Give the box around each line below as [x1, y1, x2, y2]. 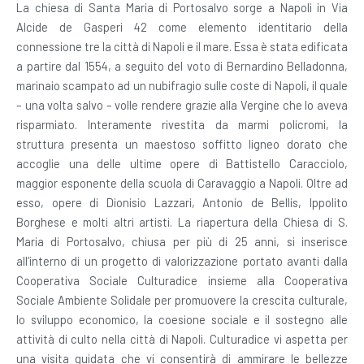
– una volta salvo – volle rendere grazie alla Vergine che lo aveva [16, 97, 348, 112]
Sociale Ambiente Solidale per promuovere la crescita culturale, [16, 292, 348, 307]
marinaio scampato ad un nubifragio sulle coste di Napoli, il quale [16, 78, 348, 93]
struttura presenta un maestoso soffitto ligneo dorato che [16, 136, 348, 151]
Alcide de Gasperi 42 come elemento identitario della [16, 19, 348, 34]
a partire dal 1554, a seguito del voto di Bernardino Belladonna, [16, 58, 348, 73]
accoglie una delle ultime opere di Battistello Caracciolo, [16, 156, 348, 171]
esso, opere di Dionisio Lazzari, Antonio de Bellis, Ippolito [16, 195, 348, 210]
